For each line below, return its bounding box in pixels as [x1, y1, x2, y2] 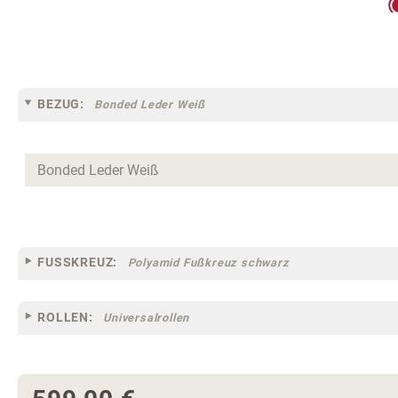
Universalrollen [103, 310, 190, 324]
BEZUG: [37, 96, 85, 111]
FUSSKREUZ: [37, 255, 118, 270]
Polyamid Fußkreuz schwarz [127, 256, 290, 270]
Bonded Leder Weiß [94, 97, 206, 111]
